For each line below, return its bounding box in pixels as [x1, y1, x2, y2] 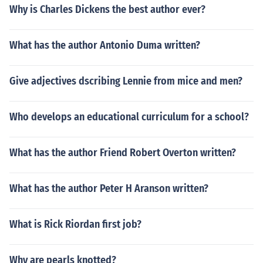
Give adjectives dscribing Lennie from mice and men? [9, 75, 242, 87]
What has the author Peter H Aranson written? [9, 182, 208, 195]
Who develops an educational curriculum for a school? [9, 110, 249, 123]
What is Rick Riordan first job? [9, 218, 141, 231]
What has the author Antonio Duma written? [9, 39, 200, 52]
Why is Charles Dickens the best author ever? [9, 3, 205, 16]
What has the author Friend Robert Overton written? [9, 146, 236, 159]
